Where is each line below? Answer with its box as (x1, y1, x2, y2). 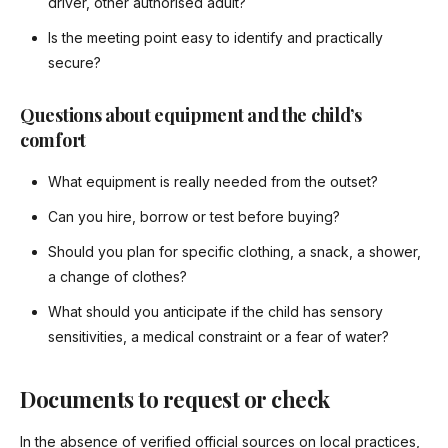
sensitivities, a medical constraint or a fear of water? (48, 328, 389, 346)
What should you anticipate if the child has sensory (48, 303, 383, 321)
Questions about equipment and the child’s (20, 103, 362, 128)
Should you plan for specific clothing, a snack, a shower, (48, 243, 421, 261)
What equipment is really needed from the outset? (48, 173, 378, 191)
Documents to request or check (20, 384, 330, 415)
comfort (20, 128, 86, 153)
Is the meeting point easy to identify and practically (48, 29, 383, 47)
